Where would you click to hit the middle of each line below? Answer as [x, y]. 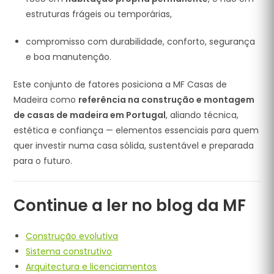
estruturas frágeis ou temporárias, [99, 14]
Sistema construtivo [69, 251]
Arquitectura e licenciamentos [91, 267]
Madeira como [46, 100]
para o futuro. [43, 161]
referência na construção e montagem [167, 100]
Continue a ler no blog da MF [130, 206]
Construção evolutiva [72, 236]
